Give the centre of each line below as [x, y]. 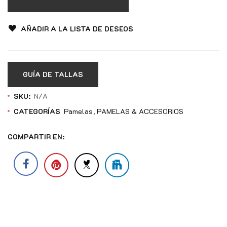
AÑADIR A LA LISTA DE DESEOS [77, 28]
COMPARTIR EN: [36, 136]
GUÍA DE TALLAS [53, 74]
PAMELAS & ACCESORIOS [140, 111]
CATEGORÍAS [38, 111]
